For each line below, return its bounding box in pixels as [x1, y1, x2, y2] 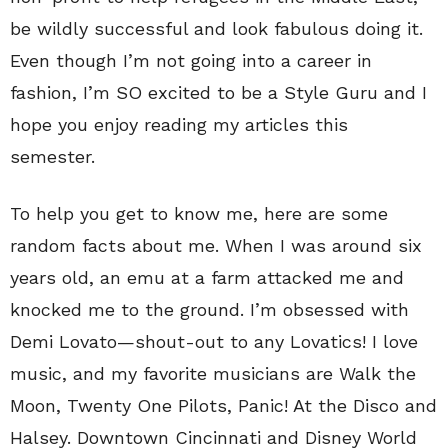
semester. [10, 146, 95, 168]
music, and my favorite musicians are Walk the [10, 363, 416, 385]
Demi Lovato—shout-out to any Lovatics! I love [10, 331, 418, 353]
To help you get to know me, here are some [10, 203, 388, 225]
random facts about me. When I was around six [10, 235, 422, 257]
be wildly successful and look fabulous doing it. [10, 18, 423, 40]
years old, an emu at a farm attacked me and [10, 267, 404, 289]
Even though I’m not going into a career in [10, 50, 372, 72]
